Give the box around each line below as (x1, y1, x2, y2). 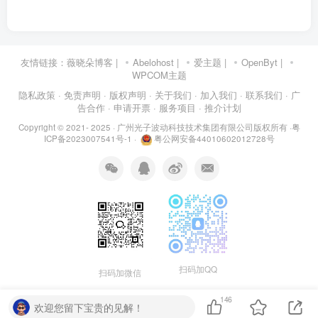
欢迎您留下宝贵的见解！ (34, 300, 143, 314)
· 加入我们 (194, 87, 237, 102)
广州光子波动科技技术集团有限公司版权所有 (116, 121, 287, 133)
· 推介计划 (198, 100, 241, 114)
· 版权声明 (103, 87, 146, 102)
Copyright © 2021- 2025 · (18, 121, 117, 133)
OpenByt (241, 55, 278, 69)
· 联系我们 (239, 87, 283, 102)
